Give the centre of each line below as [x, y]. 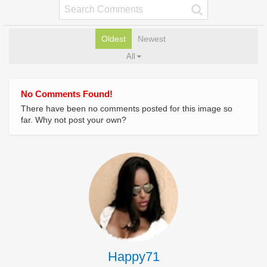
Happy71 [133, 257]
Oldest [114, 39]
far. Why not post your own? [74, 120]
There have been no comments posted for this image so [127, 109]
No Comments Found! [67, 94]
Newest [152, 39]
